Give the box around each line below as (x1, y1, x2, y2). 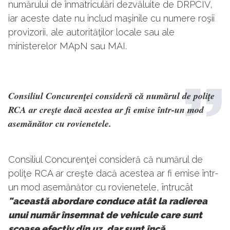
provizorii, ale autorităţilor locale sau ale (8, 27, 175, 38)
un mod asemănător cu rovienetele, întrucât (8, 182, 193, 193)
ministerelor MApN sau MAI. (8, 41, 127, 52)
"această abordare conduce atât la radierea (8, 196, 207, 207)
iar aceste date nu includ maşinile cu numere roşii (8, 13, 215, 24)
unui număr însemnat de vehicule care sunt (8, 209, 202, 221)
